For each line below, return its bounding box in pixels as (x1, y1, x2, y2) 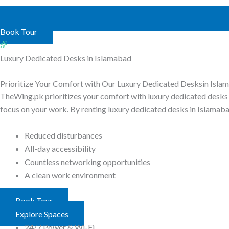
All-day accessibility (25, 144, 97, 154)
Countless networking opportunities (25, 157, 150, 167)
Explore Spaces (15, 209, 68, 219)
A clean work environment (25, 170, 116, 180)
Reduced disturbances (25, 130, 102, 141)
